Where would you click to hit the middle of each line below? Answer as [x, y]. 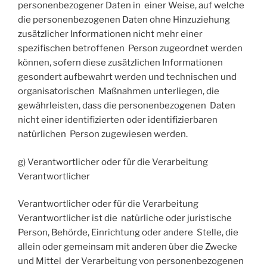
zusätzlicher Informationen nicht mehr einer [110, 34]
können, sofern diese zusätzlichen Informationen [121, 63]
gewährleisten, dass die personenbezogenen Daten [127, 106]
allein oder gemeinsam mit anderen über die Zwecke [128, 247]
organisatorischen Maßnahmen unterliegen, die [119, 91]
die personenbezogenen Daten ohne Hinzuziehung [125, 20]
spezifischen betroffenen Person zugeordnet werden [130, 49]
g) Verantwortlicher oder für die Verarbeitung [113, 162]
